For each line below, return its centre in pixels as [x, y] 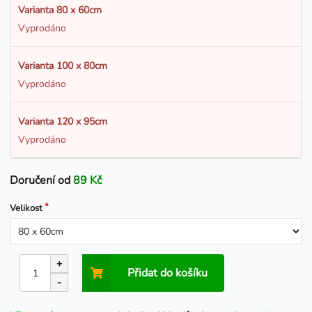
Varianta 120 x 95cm [62, 121]
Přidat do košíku [168, 273]
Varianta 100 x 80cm [62, 65]
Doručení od [41, 181]
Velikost [26, 209]
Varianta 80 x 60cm [60, 10]
